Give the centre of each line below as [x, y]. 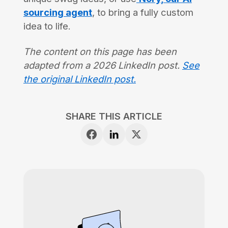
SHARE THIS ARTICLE [114, 116]
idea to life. [47, 26]
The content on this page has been [100, 52]
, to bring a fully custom [142, 12]
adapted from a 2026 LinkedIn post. [103, 65]
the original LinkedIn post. [79, 79]
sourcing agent [58, 12]
